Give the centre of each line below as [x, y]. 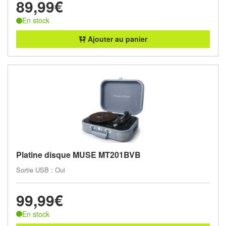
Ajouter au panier [117, 39]
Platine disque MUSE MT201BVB [78, 154]
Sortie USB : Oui [41, 169]
